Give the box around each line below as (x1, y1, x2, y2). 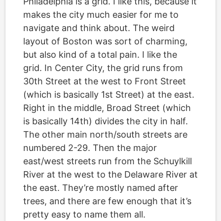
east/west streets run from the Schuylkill (23, 155, 192, 166)
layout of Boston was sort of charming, (23, 36, 187, 46)
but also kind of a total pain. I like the (23, 49, 177, 60)
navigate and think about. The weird (23, 22, 175, 33)
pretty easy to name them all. (23, 209, 146, 220)
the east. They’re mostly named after (23, 182, 178, 193)
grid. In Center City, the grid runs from (23, 62, 183, 73)
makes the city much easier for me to (23, 9, 179, 20)
